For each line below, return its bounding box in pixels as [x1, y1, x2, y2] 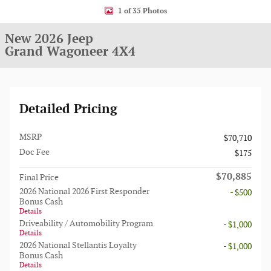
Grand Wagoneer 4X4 [5, 44, 135, 59]
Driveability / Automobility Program [19, 218, 153, 229]
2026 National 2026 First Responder [19, 186, 149, 197]
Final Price [19, 172, 59, 183]
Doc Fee [19, 147, 50, 157]
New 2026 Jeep [5, 31, 93, 47]
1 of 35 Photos [117, 6, 167, 16]
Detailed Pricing [19, 102, 117, 117]
